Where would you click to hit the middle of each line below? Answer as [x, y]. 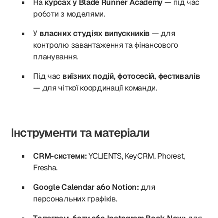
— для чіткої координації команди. [95, 88]
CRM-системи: [60, 156]
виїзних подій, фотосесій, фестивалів [131, 76]
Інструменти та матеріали [80, 133]
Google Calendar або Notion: [86, 187]
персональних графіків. [75, 199]
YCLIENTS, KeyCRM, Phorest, [136, 156]
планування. [55, 57]
